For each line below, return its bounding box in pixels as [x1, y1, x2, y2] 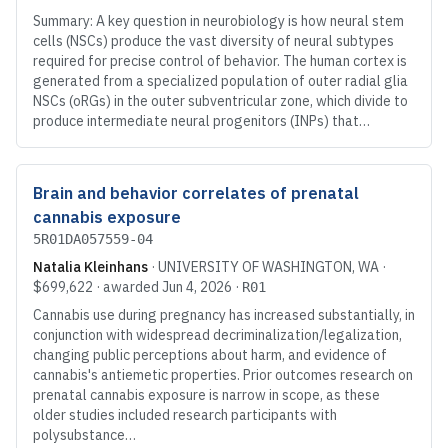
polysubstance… [33, 426, 136, 445]
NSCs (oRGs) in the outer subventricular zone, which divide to [33, 92, 408, 111]
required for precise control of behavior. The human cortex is [33, 52, 407, 71]
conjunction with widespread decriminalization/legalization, [33, 326, 402, 345]
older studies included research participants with [33, 406, 337, 425]
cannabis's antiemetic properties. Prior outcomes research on [33, 366, 413, 385]
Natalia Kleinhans [33, 258, 148, 277]
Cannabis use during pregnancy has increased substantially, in [33, 306, 415, 325]
